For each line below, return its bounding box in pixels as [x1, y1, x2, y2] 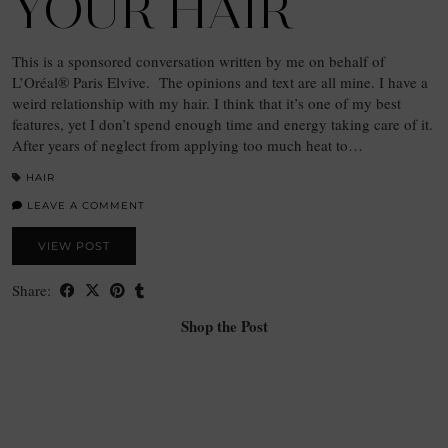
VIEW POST [38, 238, 110, 253]
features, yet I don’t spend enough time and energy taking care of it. [12, 113, 433, 134]
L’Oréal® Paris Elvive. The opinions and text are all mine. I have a [12, 71, 428, 92]
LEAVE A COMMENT [23, 198, 145, 212]
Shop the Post [180, 314, 268, 337]
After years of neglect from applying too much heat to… [12, 134, 363, 155]
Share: [12, 279, 55, 300]
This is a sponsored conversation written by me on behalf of [12, 50, 385, 71]
